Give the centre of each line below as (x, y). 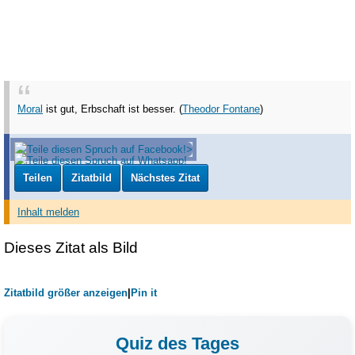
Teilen (38, 177)
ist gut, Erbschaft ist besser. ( (113, 109)
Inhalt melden (48, 212)
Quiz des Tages (177, 343)
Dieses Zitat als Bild (71, 247)
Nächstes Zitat (166, 177)
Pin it (144, 292)
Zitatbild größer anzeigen (66, 292)
